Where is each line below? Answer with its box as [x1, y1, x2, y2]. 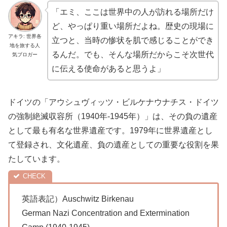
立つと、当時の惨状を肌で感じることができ [51, 36, 214, 45]
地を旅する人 [10, 43, 41, 49]
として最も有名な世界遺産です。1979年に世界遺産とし [8, 126, 213, 135]
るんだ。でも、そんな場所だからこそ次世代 [51, 50, 214, 59]
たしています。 [8, 154, 65, 163]
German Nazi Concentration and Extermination [22, 208, 190, 217]
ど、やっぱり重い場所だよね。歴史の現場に [51, 22, 214, 30]
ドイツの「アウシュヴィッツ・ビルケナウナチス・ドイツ [8, 97, 219, 106]
